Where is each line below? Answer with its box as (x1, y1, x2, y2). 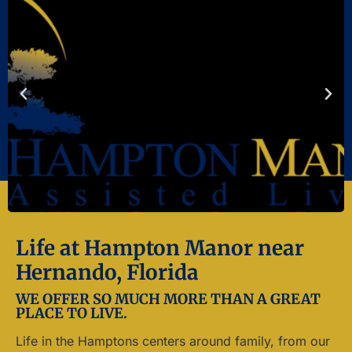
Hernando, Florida (16, 259, 199, 286)
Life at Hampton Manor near (16, 235, 304, 262)
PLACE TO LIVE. (16, 304, 127, 323)
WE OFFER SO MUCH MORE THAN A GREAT (16, 290, 321, 309)
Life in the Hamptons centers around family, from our (16, 333, 330, 350)
